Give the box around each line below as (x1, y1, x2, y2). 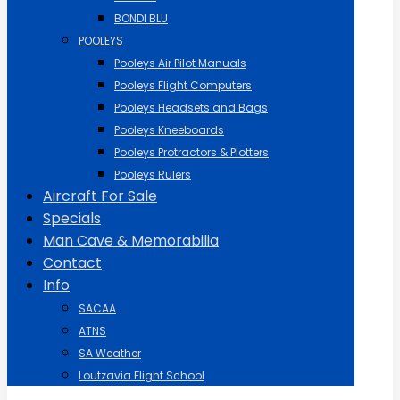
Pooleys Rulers (114, 167, 191, 182)
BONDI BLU (114, 11, 168, 26)
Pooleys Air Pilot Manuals (114, 55, 246, 71)
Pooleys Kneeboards (114, 122, 224, 137)
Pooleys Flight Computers (114, 78, 252, 93)
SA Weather (79, 346, 141, 361)
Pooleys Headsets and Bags (114, 100, 268, 115)
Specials (43, 208, 101, 229)
